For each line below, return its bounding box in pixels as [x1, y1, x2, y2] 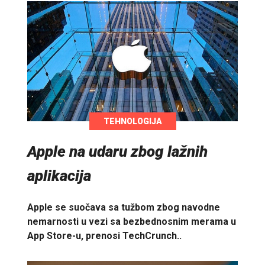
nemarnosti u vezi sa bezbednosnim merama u [27, 216, 236, 228]
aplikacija [27, 167, 91, 185]
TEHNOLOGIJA [103, 117, 162, 127]
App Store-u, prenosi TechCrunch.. [27, 230, 182, 242]
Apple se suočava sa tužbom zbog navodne [27, 202, 220, 214]
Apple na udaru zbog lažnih [27, 143, 208, 161]
